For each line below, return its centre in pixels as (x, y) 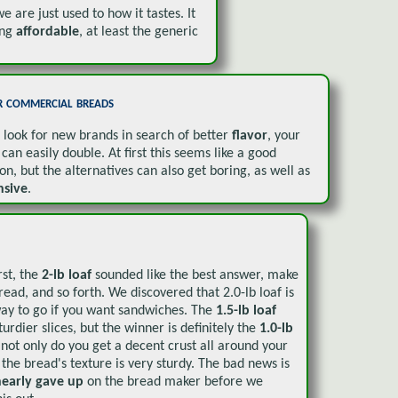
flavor (250, 135)
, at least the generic (139, 32)
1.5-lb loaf (246, 310)
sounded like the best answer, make (195, 275)
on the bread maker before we (173, 382)
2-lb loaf (67, 275)
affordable (48, 32)
